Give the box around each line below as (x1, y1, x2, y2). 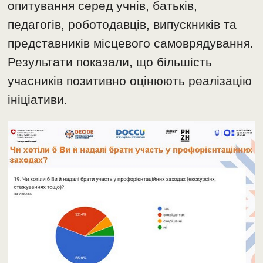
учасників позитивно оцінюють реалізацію (8, 74, 252, 88)
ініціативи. (8, 93, 68, 107)
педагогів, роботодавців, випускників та (8, 18, 237, 32)
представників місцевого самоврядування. (8, 36, 254, 50)
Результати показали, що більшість (8, 55, 213, 69)
